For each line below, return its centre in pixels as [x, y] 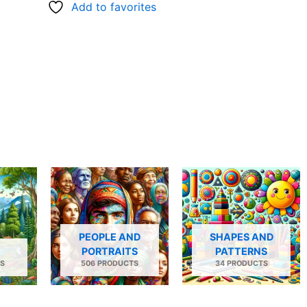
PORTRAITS [110, 251]
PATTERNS [241, 251]
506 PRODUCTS [110, 263]
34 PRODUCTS [241, 263]
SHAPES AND [241, 236]
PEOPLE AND [110, 236]
